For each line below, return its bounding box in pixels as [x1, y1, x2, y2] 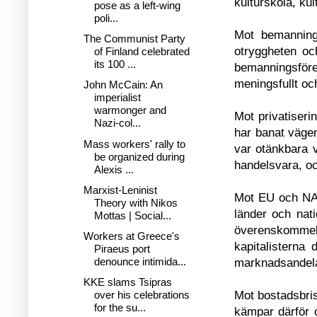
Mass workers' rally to [83, 137, 185, 150]
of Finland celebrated [93, 45, 190, 57]
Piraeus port [93, 243, 150, 255]
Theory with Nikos [93, 196, 178, 209]
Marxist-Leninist [83, 183, 157, 196]
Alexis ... [93, 163, 134, 175]
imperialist [93, 91, 141, 104]
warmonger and [93, 104, 166, 117]
